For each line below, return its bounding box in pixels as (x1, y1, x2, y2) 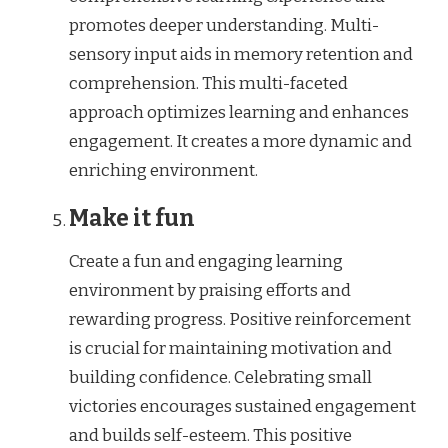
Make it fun (69, 204, 195, 232)
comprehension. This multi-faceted (69, 72, 348, 94)
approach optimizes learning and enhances (69, 101, 409, 123)
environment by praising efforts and (69, 280, 351, 302)
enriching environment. (69, 159, 258, 181)
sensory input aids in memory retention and (69, 43, 413, 65)
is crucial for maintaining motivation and (69, 338, 392, 360)
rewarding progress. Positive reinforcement (69, 309, 411, 331)
